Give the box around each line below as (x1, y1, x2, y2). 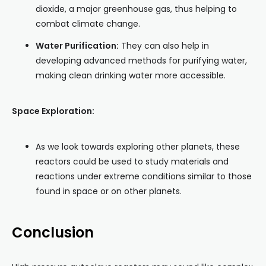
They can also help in (119, 40, 209, 52)
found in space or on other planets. (36, 185, 182, 198)
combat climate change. (36, 18, 140, 30)
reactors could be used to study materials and (36, 156, 229, 168)
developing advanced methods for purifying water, (36, 55, 247, 67)
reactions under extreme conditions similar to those (36, 170, 252, 183)
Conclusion (12, 223, 94, 243)
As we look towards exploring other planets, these (36, 141, 240, 153)
